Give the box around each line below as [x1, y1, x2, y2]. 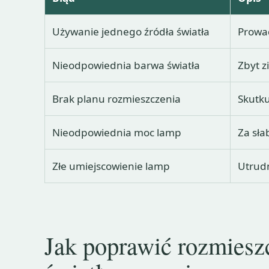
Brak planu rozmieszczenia [52, 92, 181, 106]
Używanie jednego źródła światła [52, 25, 210, 39]
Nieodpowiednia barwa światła [52, 58, 201, 73]
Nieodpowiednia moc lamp [52, 125, 182, 140]
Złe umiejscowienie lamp [52, 159, 171, 174]
